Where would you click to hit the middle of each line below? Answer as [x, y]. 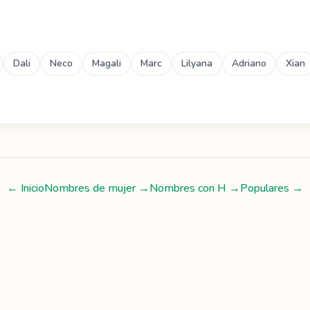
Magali [107, 63]
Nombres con [183, 188]
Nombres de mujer [90, 188]
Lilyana [197, 63]
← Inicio [26, 188]
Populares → [272, 188]
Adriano [249, 63]
